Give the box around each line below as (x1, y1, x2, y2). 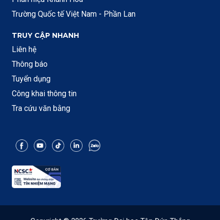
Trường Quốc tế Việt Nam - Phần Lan (12, 9, 136, 19)
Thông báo (12, 59, 48, 69)
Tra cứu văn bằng (12, 104, 70, 113)
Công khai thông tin (12, 89, 77, 99)
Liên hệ (12, 45, 36, 55)
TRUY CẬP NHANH (12, 31, 79, 40)
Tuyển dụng (12, 74, 51, 84)
